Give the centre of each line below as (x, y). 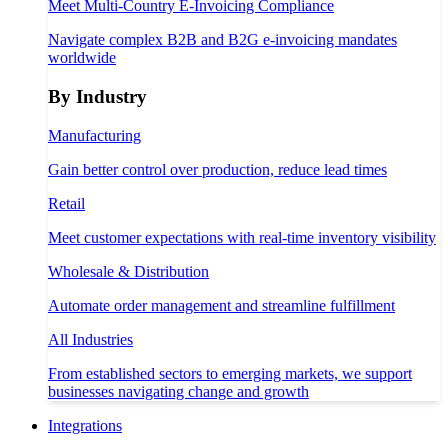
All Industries (90, 339)
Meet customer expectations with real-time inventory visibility (242, 237)
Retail (66, 203)
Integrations (85, 425)
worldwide (82, 58)
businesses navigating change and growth (178, 391)
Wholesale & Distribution (128, 271)
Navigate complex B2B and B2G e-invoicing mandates (222, 40)
